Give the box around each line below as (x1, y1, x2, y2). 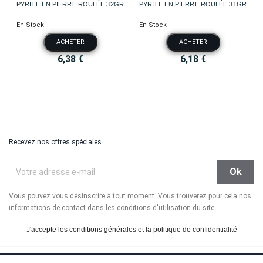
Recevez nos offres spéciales (9, 138, 102, 147)
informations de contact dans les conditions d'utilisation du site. (9, 204, 216, 213)
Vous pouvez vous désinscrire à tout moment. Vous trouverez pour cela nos (9, 192, 251, 201)
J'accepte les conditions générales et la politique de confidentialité (26, 225, 237, 234)
